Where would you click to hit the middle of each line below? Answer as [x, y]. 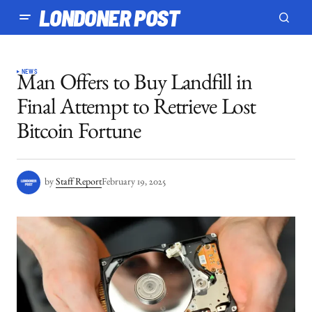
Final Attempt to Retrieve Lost [136, 111]
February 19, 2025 [134, 183]
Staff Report [79, 183]
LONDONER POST [109, 17]
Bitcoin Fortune [79, 135]
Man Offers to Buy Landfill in [134, 86]
